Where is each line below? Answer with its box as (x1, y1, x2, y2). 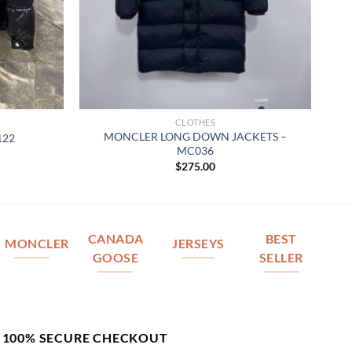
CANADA (87, 231, 144, 246)
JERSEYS (172, 236, 225, 251)
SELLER (259, 250, 303, 265)
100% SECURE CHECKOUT (2, 330, 168, 346)
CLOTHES (174, 117, 216, 128)
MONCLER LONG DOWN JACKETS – (104, 130, 287, 144)
